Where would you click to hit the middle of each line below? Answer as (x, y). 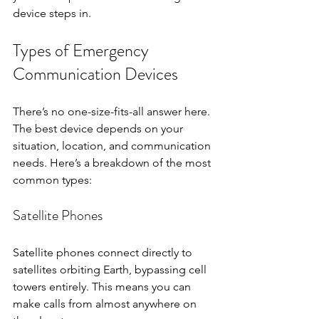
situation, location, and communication (113, 145)
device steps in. (52, 13)
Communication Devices (95, 74)
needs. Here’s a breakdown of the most (113, 162)
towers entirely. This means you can (103, 286)
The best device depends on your (99, 128)
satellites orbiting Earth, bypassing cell (111, 269)
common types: (52, 179)
